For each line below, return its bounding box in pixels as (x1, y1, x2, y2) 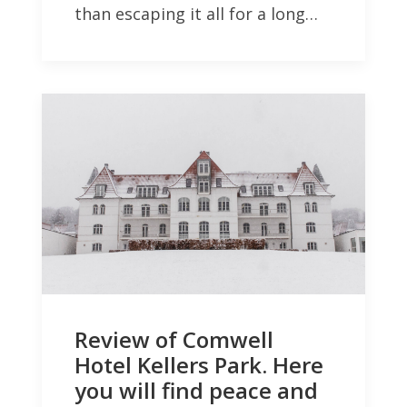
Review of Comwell (74, 323, 273, 354)
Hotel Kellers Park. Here (74, 349, 323, 380)
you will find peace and (74, 374, 318, 405)
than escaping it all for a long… (74, 2, 318, 25)
